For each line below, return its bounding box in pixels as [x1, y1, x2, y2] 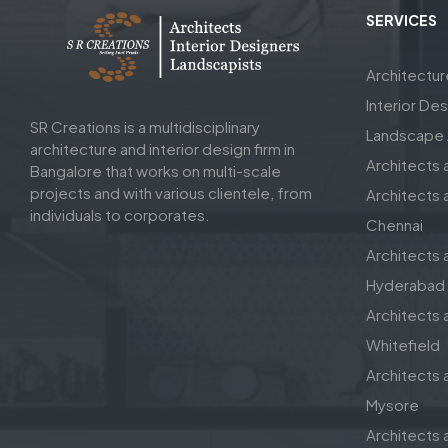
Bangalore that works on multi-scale [30, 161, 281, 181]
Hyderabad [366, 275, 445, 295]
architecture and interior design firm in [30, 139, 295, 159]
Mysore [366, 395, 419, 415]
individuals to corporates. [30, 205, 210, 225]
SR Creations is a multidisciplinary [30, 117, 260, 137]
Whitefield [366, 335, 440, 355]
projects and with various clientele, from [30, 183, 312, 203]
